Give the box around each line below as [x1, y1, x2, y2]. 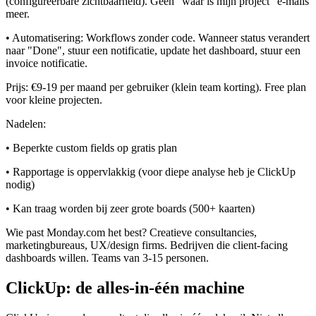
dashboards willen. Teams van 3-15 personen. [6, 252, 209, 265]
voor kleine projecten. [6, 94, 102, 107]
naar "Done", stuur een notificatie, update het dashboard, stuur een [6, 44, 300, 57]
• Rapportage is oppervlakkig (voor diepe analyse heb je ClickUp [6, 166, 296, 178]
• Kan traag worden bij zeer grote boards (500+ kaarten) [6, 202, 255, 215]
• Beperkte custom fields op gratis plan [6, 142, 177, 154]
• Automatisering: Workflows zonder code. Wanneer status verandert [6, 32, 310, 44]
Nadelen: [6, 118, 46, 130]
